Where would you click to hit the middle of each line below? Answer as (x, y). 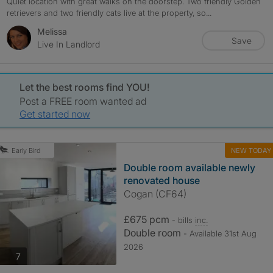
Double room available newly (189, 168)
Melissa (52, 31)
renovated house (161, 180)
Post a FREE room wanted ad (83, 101)
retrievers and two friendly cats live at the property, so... (109, 13)
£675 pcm (147, 219)
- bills (183, 220)
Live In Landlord (68, 44)
